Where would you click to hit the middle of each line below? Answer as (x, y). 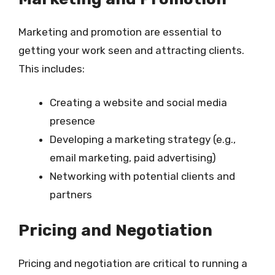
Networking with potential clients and (142, 176)
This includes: (52, 68)
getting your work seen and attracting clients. (131, 50)
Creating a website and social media (138, 103)
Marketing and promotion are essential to (120, 32)
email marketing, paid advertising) (133, 158)
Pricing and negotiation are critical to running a (133, 263)
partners (71, 195)
